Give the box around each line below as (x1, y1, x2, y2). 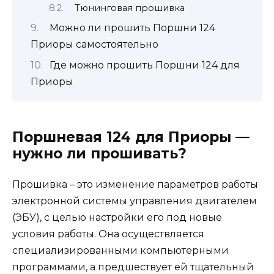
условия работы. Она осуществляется (12, 228, 204, 240)
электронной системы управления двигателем (12, 194, 257, 207)
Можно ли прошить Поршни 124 (49, 22, 215, 34)
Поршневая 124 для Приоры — (12, 128, 250, 146)
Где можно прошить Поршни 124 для (49, 59, 240, 71)
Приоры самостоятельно (31, 39, 158, 51)
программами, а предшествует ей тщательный (12, 261, 254, 273)
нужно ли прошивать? (12, 144, 187, 162)
